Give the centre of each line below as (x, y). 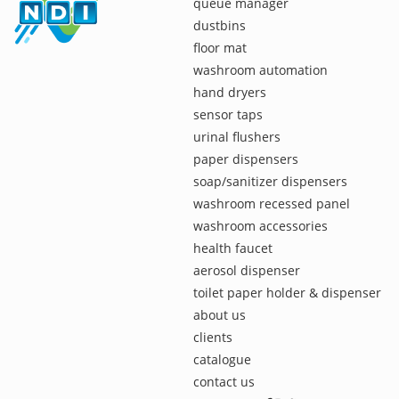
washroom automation (261, 70)
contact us (224, 382)
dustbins (220, 25)
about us (220, 315)
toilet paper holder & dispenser (287, 293)
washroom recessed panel (272, 204)
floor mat (220, 48)
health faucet (233, 248)
